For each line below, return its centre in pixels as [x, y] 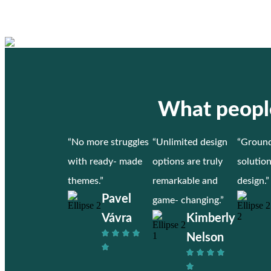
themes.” [86, 181]
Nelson [205, 237]
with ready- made [105, 161]
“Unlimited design [190, 142]
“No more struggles [108, 142]
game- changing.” [188, 200]
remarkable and [185, 181]
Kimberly [211, 218]
